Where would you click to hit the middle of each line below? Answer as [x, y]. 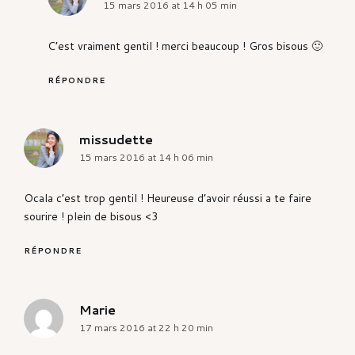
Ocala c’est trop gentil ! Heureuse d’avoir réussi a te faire [168, 198]
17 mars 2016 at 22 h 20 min [146, 328]
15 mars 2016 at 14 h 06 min [146, 158]
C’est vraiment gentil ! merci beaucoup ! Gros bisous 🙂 [185, 46]
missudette [116, 139]
